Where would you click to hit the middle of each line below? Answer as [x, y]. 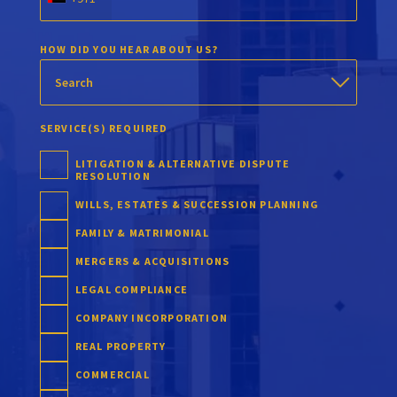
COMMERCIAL [112, 375]
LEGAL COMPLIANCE [131, 290]
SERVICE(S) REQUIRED [104, 128]
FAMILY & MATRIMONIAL [142, 233]
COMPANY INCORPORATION [151, 318]
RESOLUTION [113, 176]
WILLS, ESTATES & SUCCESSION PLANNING [197, 205]
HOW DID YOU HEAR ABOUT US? [128, 50]
